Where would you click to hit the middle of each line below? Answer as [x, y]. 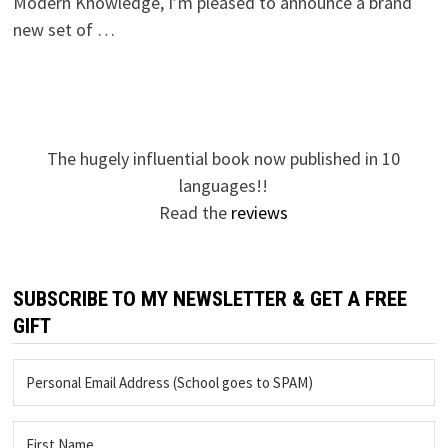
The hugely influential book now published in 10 [224, 158]
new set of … [63, 29]
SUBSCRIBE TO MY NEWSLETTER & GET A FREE [209, 298]
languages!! [224, 185]
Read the [195, 212]
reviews [260, 212]
